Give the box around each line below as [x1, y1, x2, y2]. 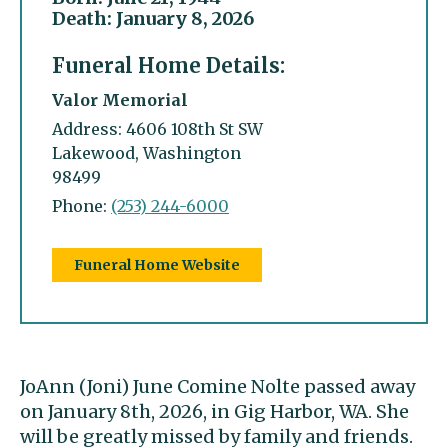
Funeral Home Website [74, 255, 240, 274]
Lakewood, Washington [52, 142, 241, 163]
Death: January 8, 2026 [52, 6, 254, 30]
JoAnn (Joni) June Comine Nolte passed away [20, 374, 415, 398]
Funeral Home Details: [52, 52, 285, 78]
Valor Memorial [52, 89, 188, 110]
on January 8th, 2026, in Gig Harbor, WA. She [20, 399, 409, 423]
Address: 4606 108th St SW [52, 118, 263, 139]
